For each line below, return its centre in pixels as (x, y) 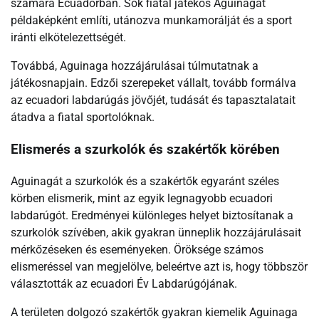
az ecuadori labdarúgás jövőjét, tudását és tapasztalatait (153, 100)
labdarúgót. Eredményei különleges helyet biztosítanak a (152, 215)
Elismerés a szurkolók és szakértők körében (145, 150)
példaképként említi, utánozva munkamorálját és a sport (151, 21)
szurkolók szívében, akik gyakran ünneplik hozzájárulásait (156, 232)
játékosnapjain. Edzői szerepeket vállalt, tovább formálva (153, 83)
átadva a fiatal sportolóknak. (83, 117)
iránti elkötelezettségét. (68, 38)
